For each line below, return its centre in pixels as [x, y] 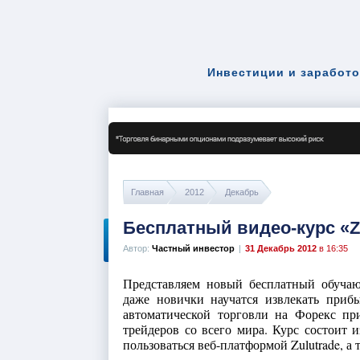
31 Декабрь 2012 [281, 248]
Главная [147, 192]
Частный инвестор [193, 248]
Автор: [137, 248]
